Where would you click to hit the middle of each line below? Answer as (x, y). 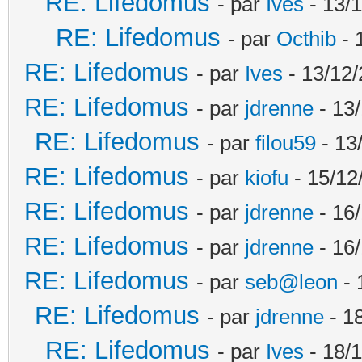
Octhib (306, 38)
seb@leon (291, 282)
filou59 (286, 143)
